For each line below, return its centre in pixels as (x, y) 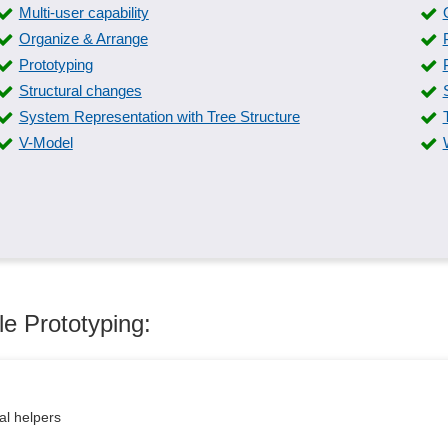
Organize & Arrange (83, 38)
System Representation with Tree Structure (159, 116)
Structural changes (80, 90)
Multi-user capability (83, 12)
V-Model (45, 142)
